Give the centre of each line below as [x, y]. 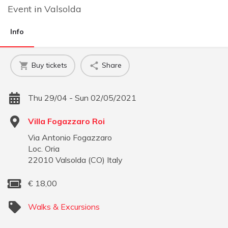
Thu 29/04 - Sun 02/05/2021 [82, 97]
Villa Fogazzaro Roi [66, 121]
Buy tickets [49, 65]
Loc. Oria [44, 148]
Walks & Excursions [64, 206]
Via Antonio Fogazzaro [70, 137]
